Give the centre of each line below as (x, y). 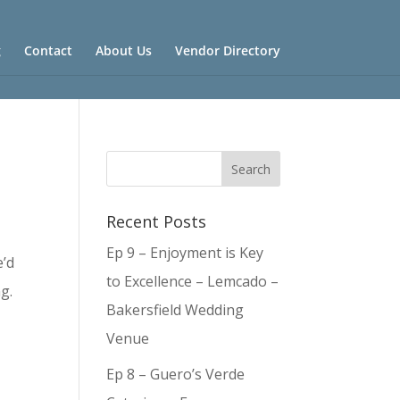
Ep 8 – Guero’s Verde (176, 374)
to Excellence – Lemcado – (193, 281)
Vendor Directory (227, 50)
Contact (48, 50)
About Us (123, 50)
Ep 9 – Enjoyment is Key (185, 253)
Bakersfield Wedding (175, 310)
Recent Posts (157, 221)
